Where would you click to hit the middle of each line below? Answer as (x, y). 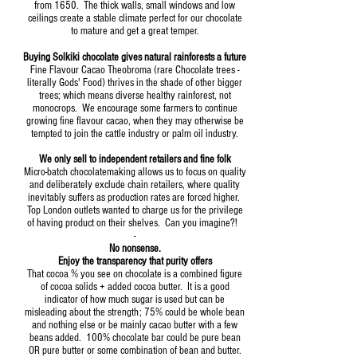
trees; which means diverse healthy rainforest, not (135, 96)
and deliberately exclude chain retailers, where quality (135, 185)
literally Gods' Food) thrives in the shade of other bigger (135, 83)
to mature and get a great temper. (135, 31)
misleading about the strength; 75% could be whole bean (135, 313)
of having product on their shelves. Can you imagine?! (135, 224)
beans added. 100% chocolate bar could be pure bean (135, 338)
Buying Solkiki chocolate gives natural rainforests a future (135, 58)
